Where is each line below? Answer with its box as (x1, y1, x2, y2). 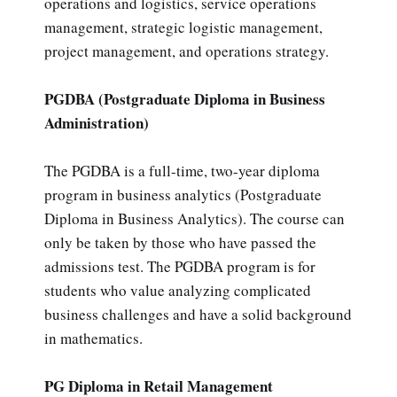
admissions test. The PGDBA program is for (44, 255, 315, 276)
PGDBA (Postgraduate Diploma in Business (44, 87, 325, 110)
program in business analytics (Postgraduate (44, 183, 322, 205)
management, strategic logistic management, (44, 16, 323, 37)
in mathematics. (44, 327, 143, 348)
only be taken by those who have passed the (44, 231, 316, 253)
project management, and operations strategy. (44, 40, 329, 61)
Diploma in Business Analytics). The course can (44, 207, 345, 229)
